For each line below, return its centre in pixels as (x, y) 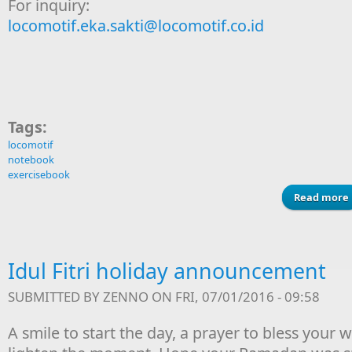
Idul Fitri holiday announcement (167, 271)
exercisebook (39, 174)
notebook (31, 159)
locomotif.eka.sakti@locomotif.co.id (136, 26)
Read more (321, 197)
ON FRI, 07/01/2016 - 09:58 (234, 297)
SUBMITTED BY (55, 297)
